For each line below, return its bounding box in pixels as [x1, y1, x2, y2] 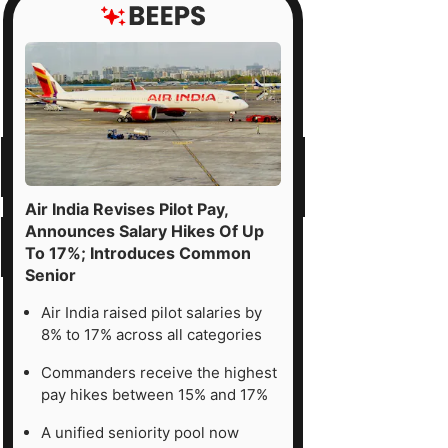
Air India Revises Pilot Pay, [25, 198, 228, 219]
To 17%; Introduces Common [25, 242, 251, 263]
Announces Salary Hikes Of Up [25, 220, 264, 241]
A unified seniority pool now [41, 422, 239, 442]
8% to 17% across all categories [41, 324, 262, 344]
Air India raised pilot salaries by [41, 302, 262, 322]
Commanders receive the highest [41, 362, 277, 382]
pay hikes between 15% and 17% [41, 384, 268, 404]
